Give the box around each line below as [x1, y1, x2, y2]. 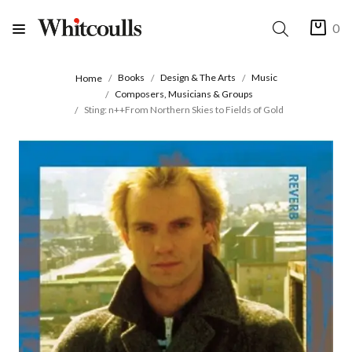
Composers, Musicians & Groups [115, 87, 253, 100]
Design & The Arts [159, 71, 236, 84]
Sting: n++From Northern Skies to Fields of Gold [84, 104, 284, 116]
